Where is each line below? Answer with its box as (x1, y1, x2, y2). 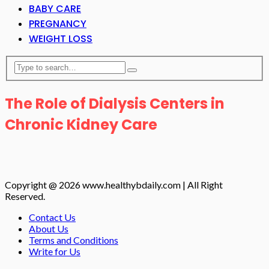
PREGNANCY (29, 17, 86, 31)
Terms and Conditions (29, 234, 118, 246)
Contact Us (29, 211, 76, 223)
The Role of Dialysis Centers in (5, 93, 225, 113)
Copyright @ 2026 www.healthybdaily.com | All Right (5, 179, 223, 191)
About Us (29, 223, 68, 235)
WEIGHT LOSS (29, 32, 92, 46)
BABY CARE (29, 2, 81, 16)
